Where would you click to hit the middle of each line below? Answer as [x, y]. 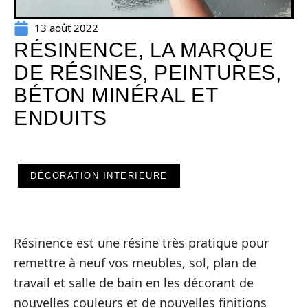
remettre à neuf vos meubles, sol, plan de [135, 263]
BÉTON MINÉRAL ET [115, 95]
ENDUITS [60, 118]
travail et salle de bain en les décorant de [134, 283]
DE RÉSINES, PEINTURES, [147, 73]
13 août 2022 [66, 27]
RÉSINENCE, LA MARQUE [143, 50]
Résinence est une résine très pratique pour [141, 243]
